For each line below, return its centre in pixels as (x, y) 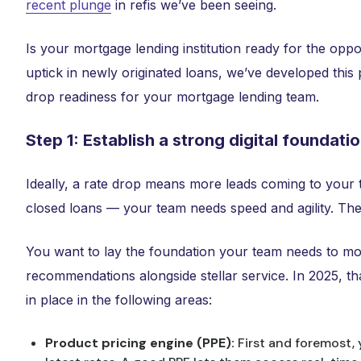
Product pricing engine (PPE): (141, 343)
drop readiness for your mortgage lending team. (174, 97)
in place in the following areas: (119, 300)
